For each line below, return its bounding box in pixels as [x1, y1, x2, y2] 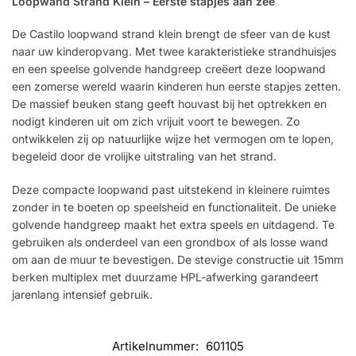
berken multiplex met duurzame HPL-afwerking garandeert [12, 269, 319, 284]
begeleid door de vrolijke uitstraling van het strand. [12, 149, 277, 164]
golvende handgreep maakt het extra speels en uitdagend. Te [12, 217, 335, 231]
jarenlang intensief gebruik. [12, 287, 153, 301]
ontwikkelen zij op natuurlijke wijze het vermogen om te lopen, [12, 132, 334, 146]
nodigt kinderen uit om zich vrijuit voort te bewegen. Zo [12, 114, 300, 129]
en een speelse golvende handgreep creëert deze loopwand [12, 62, 326, 76]
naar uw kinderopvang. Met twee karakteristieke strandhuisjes [12, 44, 336, 59]
